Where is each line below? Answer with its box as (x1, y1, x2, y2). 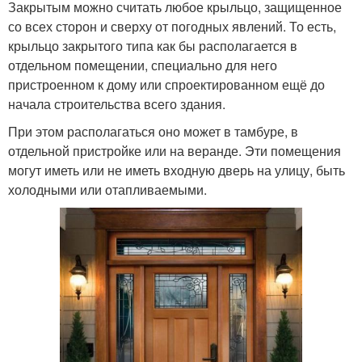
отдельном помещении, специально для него (8, 56, 277, 75)
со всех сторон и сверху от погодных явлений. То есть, (8, 17, 336, 36)
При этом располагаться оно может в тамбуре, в (8, 122, 298, 141)
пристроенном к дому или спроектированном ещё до (8, 75, 325, 95)
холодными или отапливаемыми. (8, 180, 207, 200)
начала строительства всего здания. (8, 95, 225, 114)
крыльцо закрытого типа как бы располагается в (8, 36, 297, 56)
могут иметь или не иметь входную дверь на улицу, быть (8, 161, 345, 180)
